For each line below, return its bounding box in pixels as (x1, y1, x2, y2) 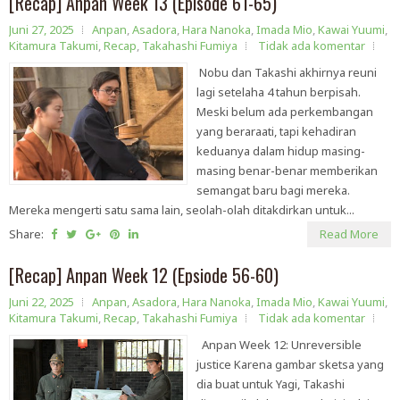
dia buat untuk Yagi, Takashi (196, 376, 345, 392)
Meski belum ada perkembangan (196, 104, 373, 120)
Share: (9, 226, 46, 242)
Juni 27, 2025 (9, 21, 74, 37)
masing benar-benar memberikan (196, 162, 378, 179)
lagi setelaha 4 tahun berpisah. (196, 84, 361, 100)
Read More (320, 226, 379, 242)
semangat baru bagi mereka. (196, 182, 350, 198)
